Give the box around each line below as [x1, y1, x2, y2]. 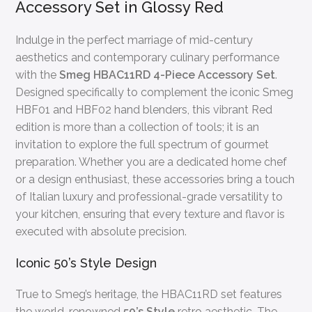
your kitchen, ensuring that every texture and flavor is [15, 207, 286, 221]
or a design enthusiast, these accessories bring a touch [15, 172, 295, 186]
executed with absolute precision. [15, 224, 187, 238]
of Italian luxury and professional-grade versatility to [15, 189, 283, 203]
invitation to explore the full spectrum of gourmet [15, 137, 270, 151]
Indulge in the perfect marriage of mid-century [15, 33, 253, 47]
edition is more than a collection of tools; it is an [15, 120, 260, 134]
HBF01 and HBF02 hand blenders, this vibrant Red [15, 102, 273, 116]
